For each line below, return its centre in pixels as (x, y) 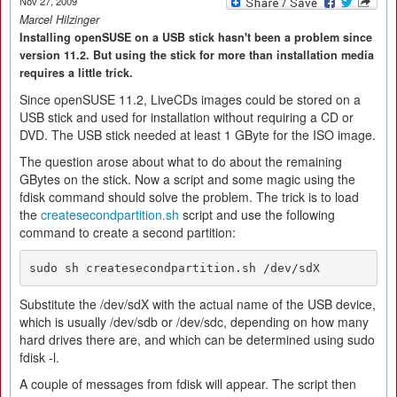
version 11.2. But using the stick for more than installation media (197, 55)
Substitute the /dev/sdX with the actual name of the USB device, (198, 304)
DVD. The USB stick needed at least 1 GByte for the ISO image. (198, 135)
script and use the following (257, 214)
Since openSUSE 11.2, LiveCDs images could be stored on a (190, 99)
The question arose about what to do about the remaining (181, 161)
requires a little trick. (76, 73)
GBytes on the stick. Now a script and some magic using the (187, 179)
